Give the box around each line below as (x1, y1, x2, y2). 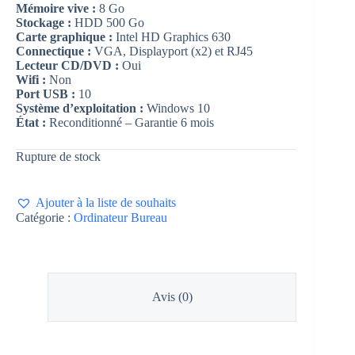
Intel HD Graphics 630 (116, 30, 231, 44)
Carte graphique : (16, 30, 116, 44)
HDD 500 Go (74, 16, 144, 30)
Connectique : (16, 44, 91, 59)
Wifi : (16, 73, 46, 87)
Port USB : (16, 87, 75, 101)
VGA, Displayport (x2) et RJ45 (91, 44, 253, 59)
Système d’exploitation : (16, 101, 147, 116)
